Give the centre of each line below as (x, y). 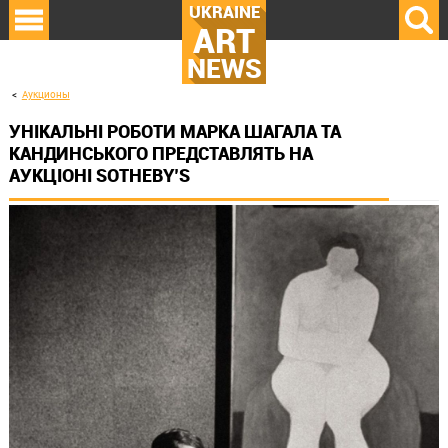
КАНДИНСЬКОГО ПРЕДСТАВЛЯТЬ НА (160, 153)
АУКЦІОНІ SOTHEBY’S (99, 175)
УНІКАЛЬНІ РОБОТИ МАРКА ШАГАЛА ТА (174, 131)
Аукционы (45, 94)
